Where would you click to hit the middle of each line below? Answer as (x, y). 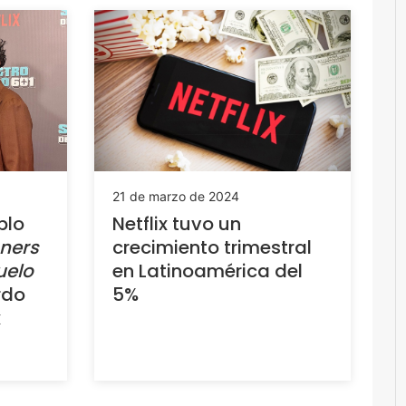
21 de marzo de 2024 (175, 196)
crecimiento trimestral (212, 247)
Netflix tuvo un (176, 223)
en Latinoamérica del (207, 271)
